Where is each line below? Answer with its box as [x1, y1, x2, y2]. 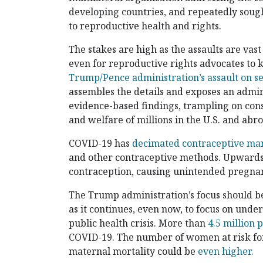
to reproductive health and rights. [69, 19, 221, 33]
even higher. [198, 245, 254, 258]
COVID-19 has [69, 137, 132, 150]
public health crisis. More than [69, 217, 208, 230]
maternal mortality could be [69, 245, 198, 258]
